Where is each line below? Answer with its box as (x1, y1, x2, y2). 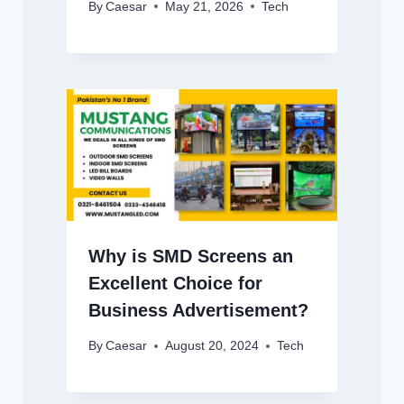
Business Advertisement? (87, 300, 308, 321)
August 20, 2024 (164, 339, 259, 353)
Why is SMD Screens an (87, 246, 293, 267)
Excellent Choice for (87, 273, 262, 294)
